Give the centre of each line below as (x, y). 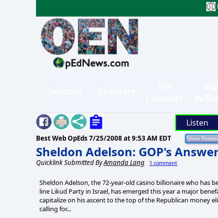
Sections (65, 92)
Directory (117, 92)
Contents (164, 98)
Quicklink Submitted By (70, 162)
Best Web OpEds (63, 138)
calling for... (55, 209)
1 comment (163, 163)
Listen (197, 122)
